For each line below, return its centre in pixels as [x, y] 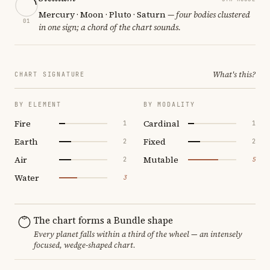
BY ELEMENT [38, 104]
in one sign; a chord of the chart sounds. [110, 27]
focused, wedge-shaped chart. [85, 245]
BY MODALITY [169, 104]
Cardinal [162, 123]
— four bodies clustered [208, 14]
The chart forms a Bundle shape [103, 220]
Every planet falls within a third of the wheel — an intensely [138, 234]
